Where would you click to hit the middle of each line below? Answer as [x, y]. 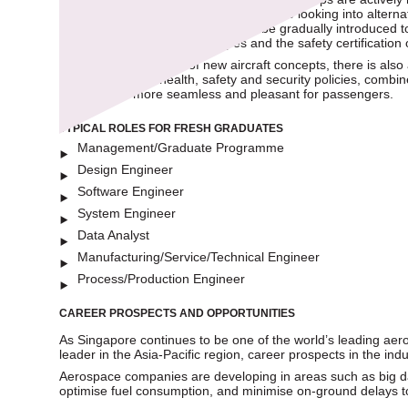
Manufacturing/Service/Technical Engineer [199, 256]
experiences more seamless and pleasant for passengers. [226, 93]
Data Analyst [113, 235]
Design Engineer [125, 169]
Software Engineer [131, 191]
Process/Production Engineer [161, 278]
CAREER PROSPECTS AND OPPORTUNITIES [177, 312]
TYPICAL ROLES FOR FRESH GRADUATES [171, 127]
